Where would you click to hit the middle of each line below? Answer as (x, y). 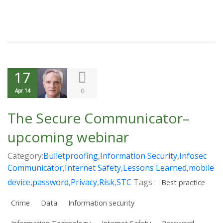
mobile (201, 167)
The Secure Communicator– (99, 118)
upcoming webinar (68, 137)
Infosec (193, 156)
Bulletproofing (71, 156)
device (19, 182)
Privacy (84, 182)
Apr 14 (22, 90)
